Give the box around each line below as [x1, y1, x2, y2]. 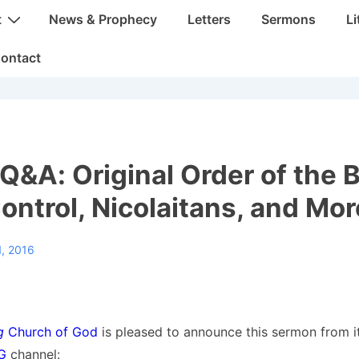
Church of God [3, 324, 98, 340]
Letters [188, 11, 231, 27]
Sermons [261, 11, 316, 27]
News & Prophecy [49, 11, 157, 27]
